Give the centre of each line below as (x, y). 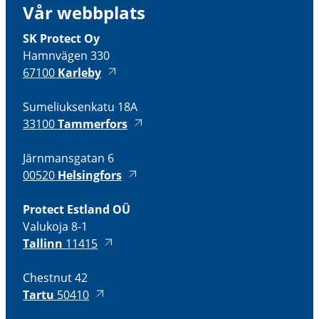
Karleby (79, 73)
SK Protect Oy (61, 38)
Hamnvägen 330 (66, 56)
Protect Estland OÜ (77, 209)
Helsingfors (90, 175)
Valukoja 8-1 (55, 226)
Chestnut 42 (55, 278)
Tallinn (43, 244)
